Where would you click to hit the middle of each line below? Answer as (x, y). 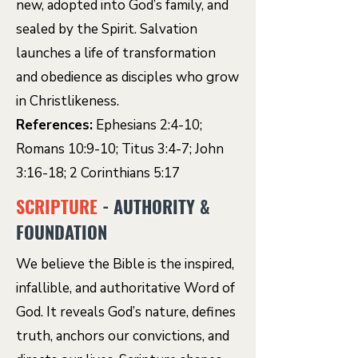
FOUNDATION (62, 232)
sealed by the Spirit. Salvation (107, 29)
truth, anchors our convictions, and (123, 336)
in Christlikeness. (68, 101)
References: (54, 125)
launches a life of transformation (116, 53)
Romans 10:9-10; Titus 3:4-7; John (120, 149)
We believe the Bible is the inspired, (125, 264)
